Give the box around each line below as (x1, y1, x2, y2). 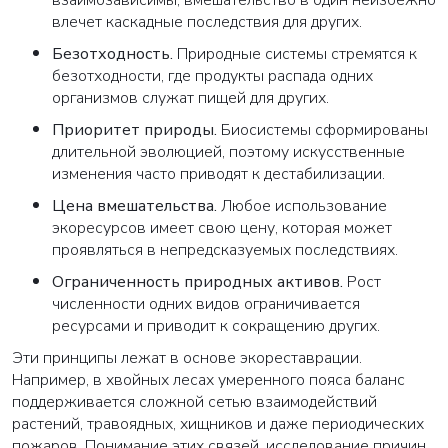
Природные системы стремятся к (173, 43, 417, 66)
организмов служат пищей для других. (52, 87, 329, 110)
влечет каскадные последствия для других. (52, 11, 362, 34)
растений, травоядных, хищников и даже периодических (12, 413, 424, 436)
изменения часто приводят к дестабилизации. (52, 163, 385, 186)
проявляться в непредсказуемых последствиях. (52, 239, 398, 262)
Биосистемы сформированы (217, 119, 428, 142)
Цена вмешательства (52, 195, 214, 218)
